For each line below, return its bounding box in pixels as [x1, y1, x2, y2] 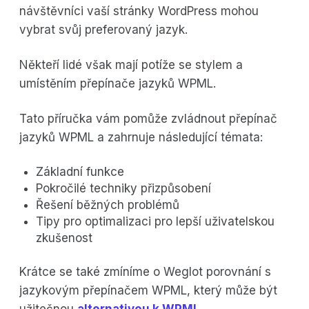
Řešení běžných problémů [36, 198, 179, 212]
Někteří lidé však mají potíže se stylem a [19, 58, 243, 72]
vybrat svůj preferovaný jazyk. [19, 23, 188, 37]
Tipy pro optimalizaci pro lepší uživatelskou [36, 215, 275, 229]
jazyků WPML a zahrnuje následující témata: [19, 130, 263, 145]
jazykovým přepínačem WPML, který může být [19, 283, 277, 298]
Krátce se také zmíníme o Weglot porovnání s [19, 265, 271, 279]
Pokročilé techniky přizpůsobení [36, 181, 211, 196]
